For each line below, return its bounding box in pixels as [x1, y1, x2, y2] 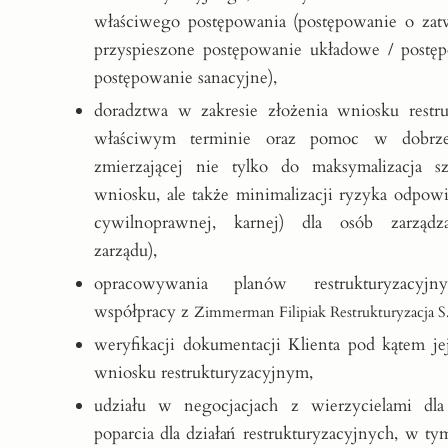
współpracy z [93, 299, 194, 323]
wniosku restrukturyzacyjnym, [93, 360, 313, 384]
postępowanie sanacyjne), [93, 65, 277, 89]
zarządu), [93, 238, 157, 262]
